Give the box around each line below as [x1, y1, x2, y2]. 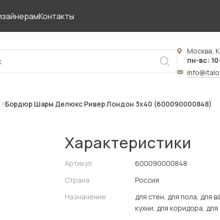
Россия [135, 175, 159, 185]
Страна [65, 175, 89, 185]
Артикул [65, 159, 92, 168]
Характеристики [65, 132, 192, 153]
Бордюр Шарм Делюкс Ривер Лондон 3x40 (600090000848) [5, 99, 212, 109]
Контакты [39, 10, 74, 22]
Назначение [65, 192, 106, 201]
